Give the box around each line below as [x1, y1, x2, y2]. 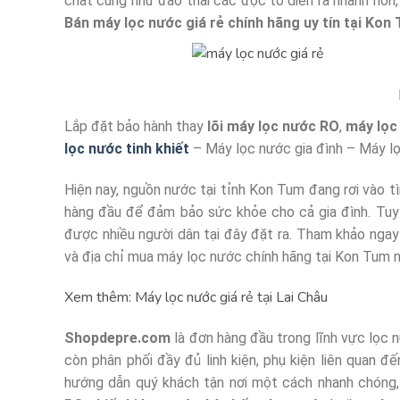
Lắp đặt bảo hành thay [64, 118, 208, 136]
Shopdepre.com [64, 329, 171, 347]
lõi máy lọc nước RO [207, 118, 340, 136]
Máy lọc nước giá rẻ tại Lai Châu [135, 287, 328, 307]
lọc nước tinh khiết [64, 140, 189, 158]
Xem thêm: [64, 287, 135, 307]
